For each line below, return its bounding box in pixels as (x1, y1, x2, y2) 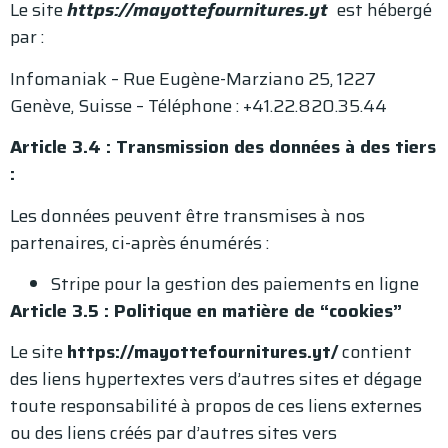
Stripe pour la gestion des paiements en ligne (50, 269, 419, 298)
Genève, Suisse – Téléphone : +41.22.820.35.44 (10, 91, 387, 120)
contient (338, 338, 412, 367)
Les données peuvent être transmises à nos (10, 201, 365, 230)
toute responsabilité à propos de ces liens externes (10, 392, 422, 421)
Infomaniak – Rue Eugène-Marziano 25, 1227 (10, 64, 376, 93)
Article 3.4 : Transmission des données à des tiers (10, 133, 436, 162)
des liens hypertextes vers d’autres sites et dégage (10, 365, 422, 394)
